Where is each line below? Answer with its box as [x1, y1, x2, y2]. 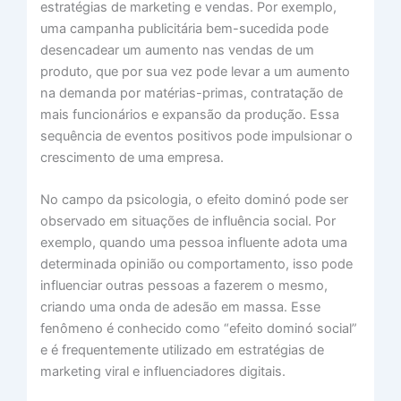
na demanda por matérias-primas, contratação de [39, 85, 343, 102]
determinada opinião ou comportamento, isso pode [39, 256, 353, 273]
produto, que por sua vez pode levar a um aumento [39, 64, 350, 81]
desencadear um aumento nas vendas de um [39, 42, 314, 59]
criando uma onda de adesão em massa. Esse [39, 299, 320, 316]
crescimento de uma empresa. [39, 149, 224, 166]
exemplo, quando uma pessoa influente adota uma [39, 235, 347, 252]
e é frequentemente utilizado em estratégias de [39, 342, 324, 359]
